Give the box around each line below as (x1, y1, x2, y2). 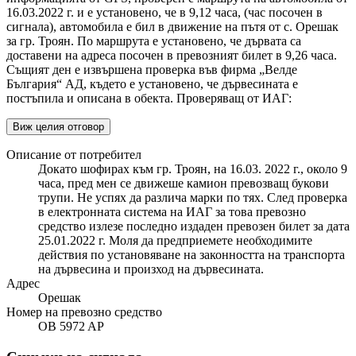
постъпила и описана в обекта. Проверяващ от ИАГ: (6, 91, 292, 106)
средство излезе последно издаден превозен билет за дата (38, 219, 350, 234)
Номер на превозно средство (6, 305, 162, 319)
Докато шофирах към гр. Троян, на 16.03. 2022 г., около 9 (38, 162, 347, 176)
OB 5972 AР (38, 319, 104, 334)
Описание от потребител (6, 148, 141, 162)
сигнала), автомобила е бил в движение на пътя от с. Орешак (6, 20, 339, 34)
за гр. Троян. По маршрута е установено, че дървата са (6, 34, 301, 48)
